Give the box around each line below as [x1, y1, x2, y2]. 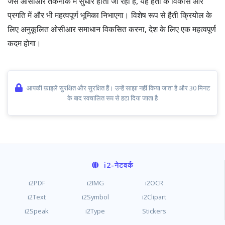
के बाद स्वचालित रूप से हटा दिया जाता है [67, 93, 158, 102]
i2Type [85, 206, 105, 215]
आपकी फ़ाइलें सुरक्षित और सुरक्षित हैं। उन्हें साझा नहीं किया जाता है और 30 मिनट [27, 83, 210, 92]
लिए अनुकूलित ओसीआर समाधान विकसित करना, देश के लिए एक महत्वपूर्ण [8, 24, 216, 35]
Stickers [142, 206, 166, 215]
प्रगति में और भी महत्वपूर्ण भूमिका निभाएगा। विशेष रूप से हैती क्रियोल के [8, 10, 212, 21]
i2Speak [25, 206, 49, 215]
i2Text [28, 192, 46, 201]
